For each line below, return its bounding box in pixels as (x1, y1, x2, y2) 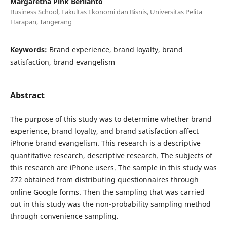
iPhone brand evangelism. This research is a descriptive (10, 138, 201, 148)
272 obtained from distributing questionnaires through (10, 174, 199, 184)
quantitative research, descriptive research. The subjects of (10, 150, 212, 160)
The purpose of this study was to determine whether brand (10, 113, 212, 124)
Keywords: (10, 44, 49, 54)
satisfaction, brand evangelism (10, 57, 115, 67)
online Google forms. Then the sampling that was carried (10, 186, 205, 197)
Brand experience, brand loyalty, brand (49, 44, 183, 54)
